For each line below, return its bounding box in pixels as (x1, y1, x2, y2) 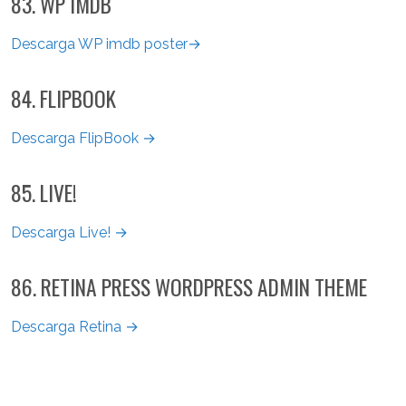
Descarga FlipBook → (11, 129, 156, 147)
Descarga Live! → (11, 223, 128, 241)
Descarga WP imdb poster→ (11, 34, 201, 53)
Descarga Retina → (11, 317, 139, 335)
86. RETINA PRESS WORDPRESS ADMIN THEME (11, 270, 367, 303)
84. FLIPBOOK (11, 82, 116, 114)
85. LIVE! (11, 176, 77, 208)
